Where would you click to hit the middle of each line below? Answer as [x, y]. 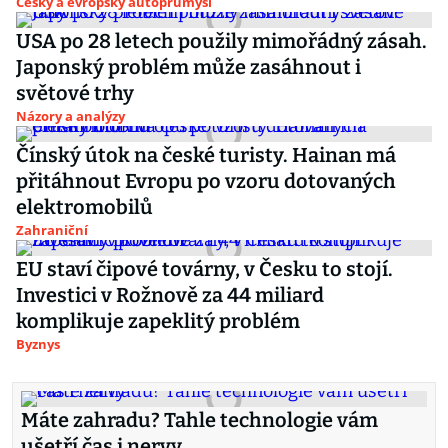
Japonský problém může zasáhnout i [188, 67]
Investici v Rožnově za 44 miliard [170, 295]
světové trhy [75, 93]
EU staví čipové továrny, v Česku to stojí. [204, 269]
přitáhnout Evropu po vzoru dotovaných [206, 181]
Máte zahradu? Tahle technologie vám [199, 420]
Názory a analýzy [70, 116]
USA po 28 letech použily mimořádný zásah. [221, 41]
